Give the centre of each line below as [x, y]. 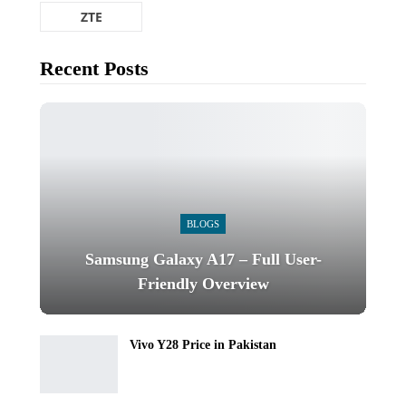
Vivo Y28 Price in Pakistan [203, 345]
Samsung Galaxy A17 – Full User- [203, 259]
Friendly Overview [203, 284]
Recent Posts [94, 68]
